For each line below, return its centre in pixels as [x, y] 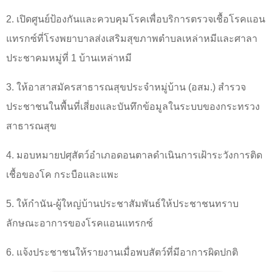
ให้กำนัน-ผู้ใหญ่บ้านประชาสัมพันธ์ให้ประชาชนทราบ [127, 203]
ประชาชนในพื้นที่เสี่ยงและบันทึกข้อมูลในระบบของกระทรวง [133, 107]
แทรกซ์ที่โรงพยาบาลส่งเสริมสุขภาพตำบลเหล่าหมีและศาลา [132, 39]
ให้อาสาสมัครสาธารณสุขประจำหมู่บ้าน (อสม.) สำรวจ [131, 87]
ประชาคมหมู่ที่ [39, 58]
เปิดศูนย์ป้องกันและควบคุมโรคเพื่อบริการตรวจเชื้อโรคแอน [141, 19]
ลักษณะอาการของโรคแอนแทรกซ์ [80, 223]
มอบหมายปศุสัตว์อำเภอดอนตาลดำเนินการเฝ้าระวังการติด [139, 155]
